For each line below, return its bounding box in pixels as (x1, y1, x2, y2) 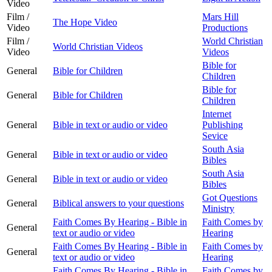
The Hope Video (53, 16, 117, 27)
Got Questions (202, 192, 257, 203)
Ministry (202, 203, 234, 214)
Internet (202, 108, 231, 119)
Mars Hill (202, 11, 239, 22)
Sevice (202, 130, 228, 141)
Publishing (202, 119, 243, 130)
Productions (202, 22, 248, 33)
